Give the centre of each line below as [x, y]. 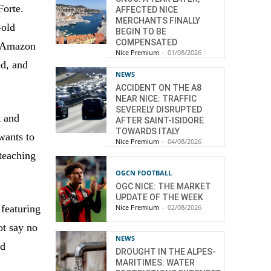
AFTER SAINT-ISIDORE [160, 120]
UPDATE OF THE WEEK [159, 197]
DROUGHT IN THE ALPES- [166, 252]
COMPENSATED [146, 42]
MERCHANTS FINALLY [158, 21]
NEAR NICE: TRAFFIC [156, 99]
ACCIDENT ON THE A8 [158, 88]
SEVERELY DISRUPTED [159, 109]
